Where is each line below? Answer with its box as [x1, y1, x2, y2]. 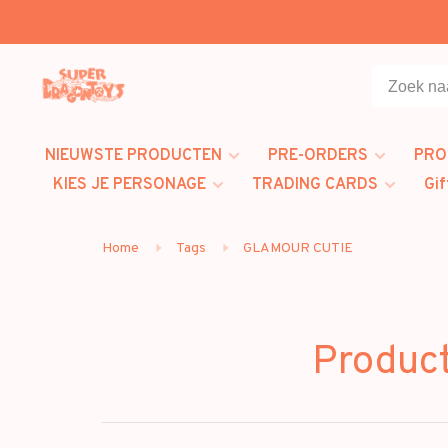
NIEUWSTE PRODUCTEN [45, 146, 222, 166]
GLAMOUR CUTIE [243, 240, 353, 257]
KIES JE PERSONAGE [53, 175, 206, 195]
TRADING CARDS [252, 175, 378, 195]
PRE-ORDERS [268, 146, 368, 166]
